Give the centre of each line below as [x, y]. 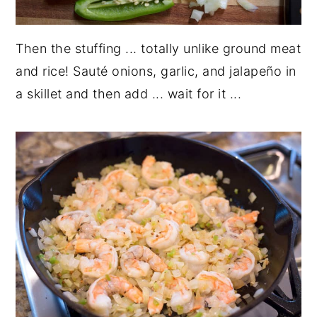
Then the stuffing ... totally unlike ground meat [158, 49]
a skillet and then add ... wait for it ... [129, 94]
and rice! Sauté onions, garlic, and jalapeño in [156, 71]
